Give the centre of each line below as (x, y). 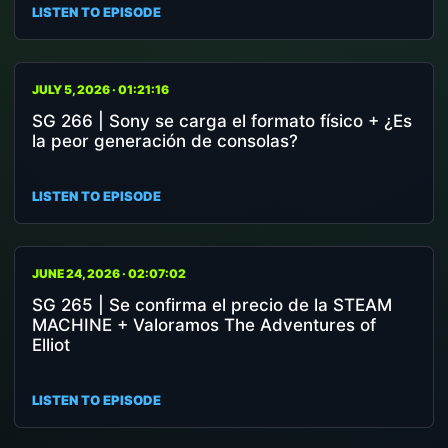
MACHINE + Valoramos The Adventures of (204, 325)
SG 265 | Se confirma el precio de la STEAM (212, 305)
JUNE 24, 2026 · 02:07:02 (109, 273)
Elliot (51, 345)
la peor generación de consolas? (165, 141)
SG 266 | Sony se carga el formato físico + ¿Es (222, 121)
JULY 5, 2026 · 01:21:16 (100, 89)
